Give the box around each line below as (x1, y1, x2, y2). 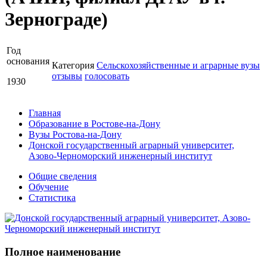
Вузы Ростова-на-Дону (29, 129, 122, 139)
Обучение (29, 181, 69, 192)
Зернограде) (5, 8, 108, 30)
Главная (29, 107, 61, 118)
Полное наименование (5, 245, 120, 258)
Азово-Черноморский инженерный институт (29, 150, 212, 161)
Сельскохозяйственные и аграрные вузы (97, 60, 260, 70)
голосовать (85, 70, 129, 81)
